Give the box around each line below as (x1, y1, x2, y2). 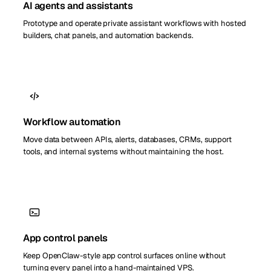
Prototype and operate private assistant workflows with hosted (23, 18, 246, 29)
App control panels (23, 232, 108, 245)
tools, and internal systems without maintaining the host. (23, 146, 224, 157)
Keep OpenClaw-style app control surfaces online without (23, 250, 226, 261)
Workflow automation (23, 116, 121, 129)
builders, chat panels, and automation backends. (23, 30, 194, 41)
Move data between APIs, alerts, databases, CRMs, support (23, 134, 232, 145)
